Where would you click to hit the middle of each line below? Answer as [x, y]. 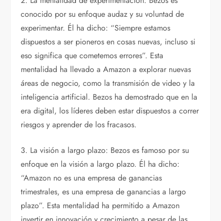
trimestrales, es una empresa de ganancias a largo [104, 192]
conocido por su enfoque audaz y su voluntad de [103, 14]
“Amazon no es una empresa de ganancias [92, 178]
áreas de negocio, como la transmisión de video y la [108, 83]
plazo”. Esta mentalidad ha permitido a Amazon [100, 206]
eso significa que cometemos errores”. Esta [92, 56]
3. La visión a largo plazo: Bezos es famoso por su [105, 150]
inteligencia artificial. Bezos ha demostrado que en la [109, 97]
